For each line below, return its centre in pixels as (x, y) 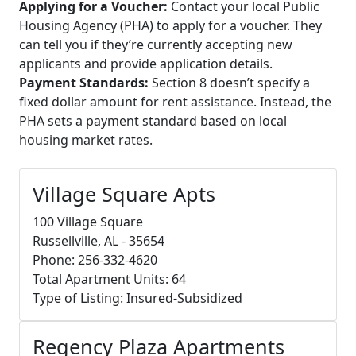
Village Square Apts (124, 193)
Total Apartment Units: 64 (109, 279)
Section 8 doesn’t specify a (229, 82)
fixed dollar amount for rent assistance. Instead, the (175, 101)
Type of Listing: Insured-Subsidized (137, 298)
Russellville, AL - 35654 (99, 240)
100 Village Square (88, 221)
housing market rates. (86, 139)
